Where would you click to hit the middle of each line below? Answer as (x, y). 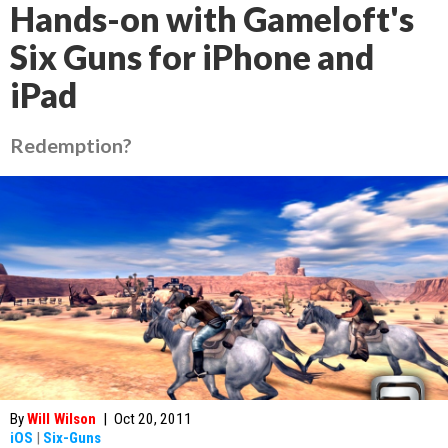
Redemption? (71, 145)
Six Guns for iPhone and (192, 57)
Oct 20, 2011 (153, 419)
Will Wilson (61, 419)
